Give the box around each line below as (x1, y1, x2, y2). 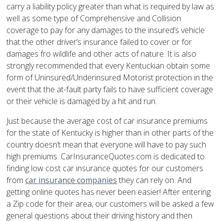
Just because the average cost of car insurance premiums (6, 115, 208, 127)
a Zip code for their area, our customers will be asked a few (6, 198, 215, 210)
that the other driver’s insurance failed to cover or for (6, 37, 192, 48)
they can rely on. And (117, 175, 192, 186)
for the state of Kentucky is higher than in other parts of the (6, 127, 214, 139)
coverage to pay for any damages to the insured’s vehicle (6, 25, 205, 36)
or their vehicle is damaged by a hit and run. (6, 96, 157, 107)
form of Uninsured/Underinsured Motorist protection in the (6, 72, 214, 83)
